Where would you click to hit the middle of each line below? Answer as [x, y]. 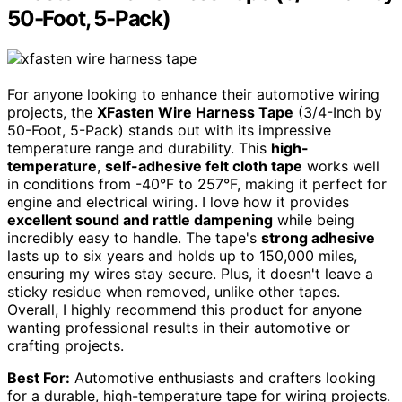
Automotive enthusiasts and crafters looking [223, 378]
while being [314, 220]
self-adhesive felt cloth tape [204, 166]
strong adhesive [318, 238]
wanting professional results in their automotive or [179, 328]
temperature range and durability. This [139, 149]
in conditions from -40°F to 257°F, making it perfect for [197, 184]
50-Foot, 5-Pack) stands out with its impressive [169, 131]
